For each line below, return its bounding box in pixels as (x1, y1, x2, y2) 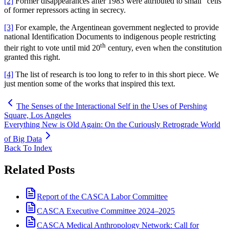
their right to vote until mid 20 (4, 43, 100, 53)
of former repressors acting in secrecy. (4, 5, 126, 14)
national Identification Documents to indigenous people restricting (4, 32, 216, 41)
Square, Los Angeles (4, 111, 71, 120)
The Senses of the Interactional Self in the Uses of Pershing (16, 102, 207, 111)
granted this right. (4, 53, 60, 62)
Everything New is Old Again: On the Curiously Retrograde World (4, 120, 220, 129)
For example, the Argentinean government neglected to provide (13, 22, 219, 32)
